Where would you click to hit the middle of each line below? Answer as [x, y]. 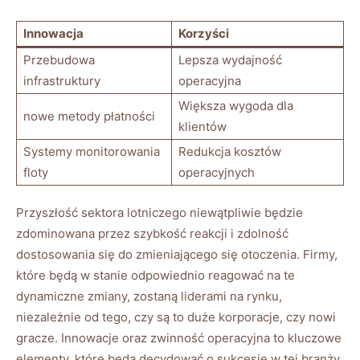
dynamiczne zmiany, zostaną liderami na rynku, [149, 296]
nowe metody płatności [89, 116]
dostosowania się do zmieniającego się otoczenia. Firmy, [177, 254]
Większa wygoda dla [236, 105]
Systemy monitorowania [92, 151]
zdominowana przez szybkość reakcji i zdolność [152, 233]
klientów [202, 126]
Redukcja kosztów [230, 151]
